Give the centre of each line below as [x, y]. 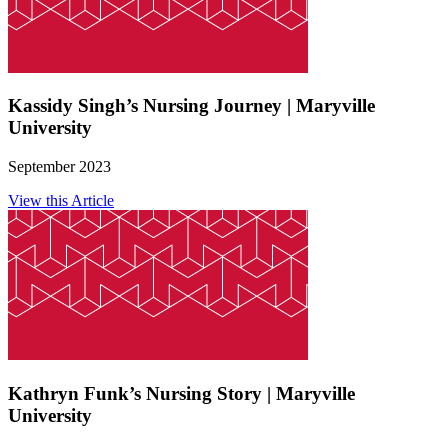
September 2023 [59, 167]
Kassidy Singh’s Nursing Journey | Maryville [191, 106]
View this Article [61, 201]
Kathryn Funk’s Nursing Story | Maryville [181, 393]
